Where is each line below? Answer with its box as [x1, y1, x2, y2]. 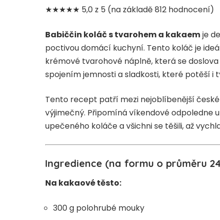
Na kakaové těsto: [45, 177, 121, 189]
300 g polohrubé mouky [53, 202, 144, 214]
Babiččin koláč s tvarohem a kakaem [45, 28, 200, 40]
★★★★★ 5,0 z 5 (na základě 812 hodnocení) [45, 3, 214, 15]
